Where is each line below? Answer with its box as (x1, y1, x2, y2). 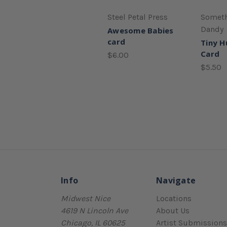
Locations (156, 193, 192, 203)
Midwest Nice (61, 193, 110, 203)
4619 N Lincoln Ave (61, 205, 128, 215)
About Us (156, 205, 190, 215)
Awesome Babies (107, 25, 174, 35)
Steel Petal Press (107, 12, 168, 22)
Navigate (156, 174, 196, 186)
